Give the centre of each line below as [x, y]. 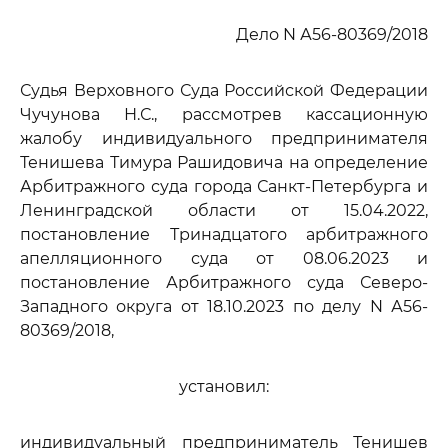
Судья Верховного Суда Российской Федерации [224, 90]
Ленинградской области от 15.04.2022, [224, 210]
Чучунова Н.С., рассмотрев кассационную [224, 114]
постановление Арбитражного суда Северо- [224, 282]
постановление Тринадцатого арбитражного [224, 234]
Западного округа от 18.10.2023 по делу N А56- [224, 306]
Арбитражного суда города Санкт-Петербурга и [224, 186]
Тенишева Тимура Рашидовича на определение [224, 162]
